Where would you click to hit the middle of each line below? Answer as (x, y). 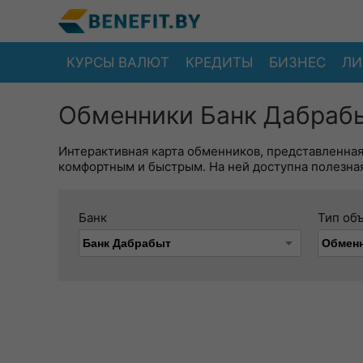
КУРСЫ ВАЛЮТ (118, 62)
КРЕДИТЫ (219, 62)
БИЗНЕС (297, 62)
